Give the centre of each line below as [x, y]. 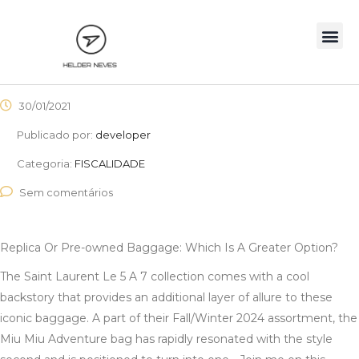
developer [123, 135]
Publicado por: [56, 135]
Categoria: [46, 164]
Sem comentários [66, 193]
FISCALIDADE [110, 164]
